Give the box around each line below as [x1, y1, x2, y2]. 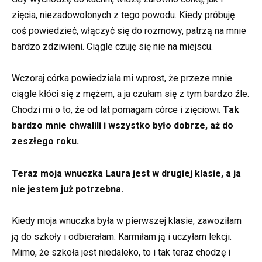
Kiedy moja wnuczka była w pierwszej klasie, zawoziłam [12, 215, 242, 226]
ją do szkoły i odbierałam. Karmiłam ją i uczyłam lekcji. [12, 230, 232, 242]
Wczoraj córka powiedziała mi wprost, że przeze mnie [12, 73, 232, 84]
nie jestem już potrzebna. [12, 183, 123, 195]
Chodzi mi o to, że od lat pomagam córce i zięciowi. [12, 104, 223, 116]
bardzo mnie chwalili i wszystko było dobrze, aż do [12, 120, 233, 132]
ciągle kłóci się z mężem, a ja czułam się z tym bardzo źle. [12, 88, 249, 100]
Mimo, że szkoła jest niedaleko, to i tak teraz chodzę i [12, 246, 230, 258]
